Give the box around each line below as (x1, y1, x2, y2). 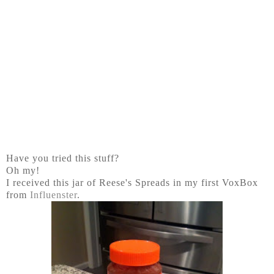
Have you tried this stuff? (6, 153, 119, 164)
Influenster (30, 190, 77, 201)
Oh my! (6, 165, 40, 176)
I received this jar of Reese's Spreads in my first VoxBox (6, 177, 258, 188)
